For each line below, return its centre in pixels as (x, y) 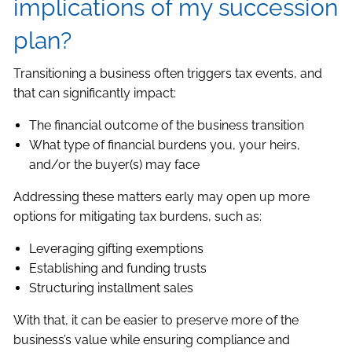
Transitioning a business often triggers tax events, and (168, 74)
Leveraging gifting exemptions (117, 249)
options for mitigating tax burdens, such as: (138, 217)
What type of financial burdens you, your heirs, (165, 145)
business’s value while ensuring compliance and (152, 340)
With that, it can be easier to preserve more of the (156, 321)
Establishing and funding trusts (118, 269)
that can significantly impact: (95, 93)
